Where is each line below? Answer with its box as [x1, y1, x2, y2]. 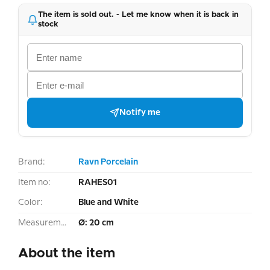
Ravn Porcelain [78, 158, 138, 167]
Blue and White [78, 198, 139, 207]
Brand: [18, 158, 45, 167]
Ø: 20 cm [78, 219, 114, 228]
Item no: [18, 178, 51, 187]
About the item [18, 247, 115, 261]
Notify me [119, 108, 160, 118]
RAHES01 [78, 178, 117, 187]
